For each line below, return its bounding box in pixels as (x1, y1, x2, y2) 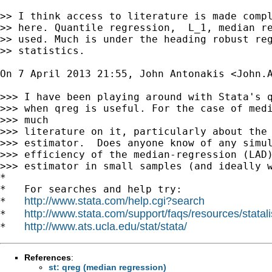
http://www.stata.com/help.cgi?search (24, 194, 205, 207)
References (24, 252, 71, 262)
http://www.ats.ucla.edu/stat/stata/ (24, 220, 187, 233)
